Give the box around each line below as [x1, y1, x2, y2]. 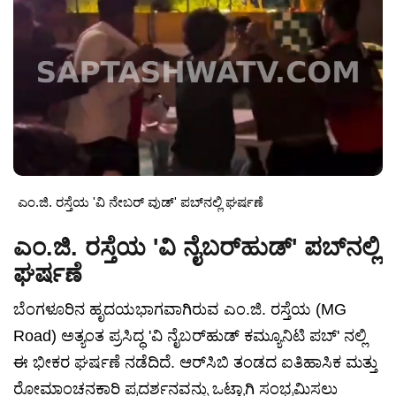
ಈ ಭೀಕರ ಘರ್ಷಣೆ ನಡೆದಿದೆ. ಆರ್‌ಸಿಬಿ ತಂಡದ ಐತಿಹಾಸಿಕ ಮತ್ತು [13, 354, 377, 372]
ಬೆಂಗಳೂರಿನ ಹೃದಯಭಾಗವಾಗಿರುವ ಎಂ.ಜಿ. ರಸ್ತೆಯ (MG [13, 301, 346, 319]
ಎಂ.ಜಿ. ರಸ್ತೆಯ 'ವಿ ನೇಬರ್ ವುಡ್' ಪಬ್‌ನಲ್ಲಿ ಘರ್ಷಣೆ [18, 194, 263, 210]
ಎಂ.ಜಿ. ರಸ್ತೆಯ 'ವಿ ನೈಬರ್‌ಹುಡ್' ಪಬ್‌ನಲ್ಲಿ [13, 234, 379, 262]
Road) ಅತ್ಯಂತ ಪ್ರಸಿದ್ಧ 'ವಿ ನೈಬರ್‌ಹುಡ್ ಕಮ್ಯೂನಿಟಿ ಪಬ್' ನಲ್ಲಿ [13, 327, 367, 346]
